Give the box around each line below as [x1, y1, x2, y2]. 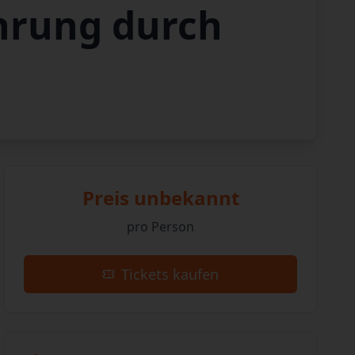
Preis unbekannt [82, 185, 239, 211]
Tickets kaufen [121, 265, 219, 284]
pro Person [127, 218, 195, 235]
